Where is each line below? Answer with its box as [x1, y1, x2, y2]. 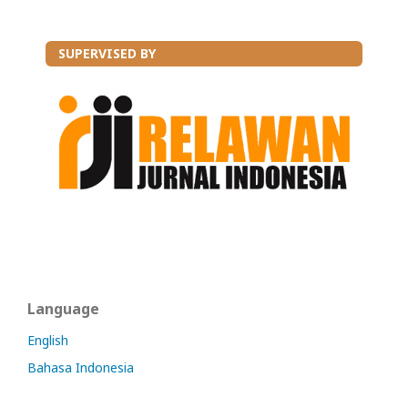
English [27, 331, 68, 350]
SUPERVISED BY [58, 45, 156, 62]
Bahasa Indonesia [27, 359, 134, 377]
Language [27, 299, 99, 320]
